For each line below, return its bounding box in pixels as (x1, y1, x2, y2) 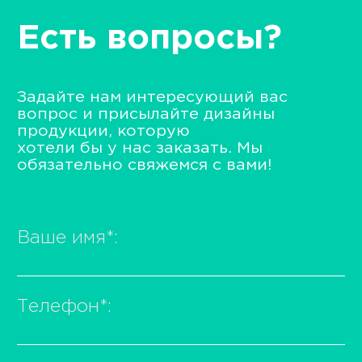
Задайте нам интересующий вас (17, 90, 288, 104)
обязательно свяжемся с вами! (17, 158, 271, 172)
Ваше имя (17, 229, 106, 246)
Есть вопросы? (17, 23, 282, 54)
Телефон (17, 299, 99, 316)
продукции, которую (17, 124, 190, 138)
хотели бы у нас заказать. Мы (17, 141, 263, 155)
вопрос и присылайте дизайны (17, 107, 275, 121)
